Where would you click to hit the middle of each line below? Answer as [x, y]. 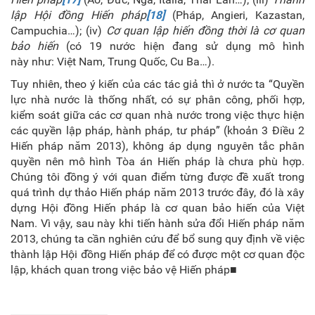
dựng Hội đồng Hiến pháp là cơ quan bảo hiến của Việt [157, 208]
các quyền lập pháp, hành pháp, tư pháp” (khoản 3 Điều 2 [157, 130]
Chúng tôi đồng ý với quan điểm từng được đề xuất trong [157, 177]
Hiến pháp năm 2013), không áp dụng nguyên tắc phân [157, 146]
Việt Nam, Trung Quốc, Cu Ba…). [136, 62]
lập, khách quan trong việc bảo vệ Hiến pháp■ [124, 270]
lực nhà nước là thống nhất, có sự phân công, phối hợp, [157, 99]
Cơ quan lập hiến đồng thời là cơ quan [205, 31]
